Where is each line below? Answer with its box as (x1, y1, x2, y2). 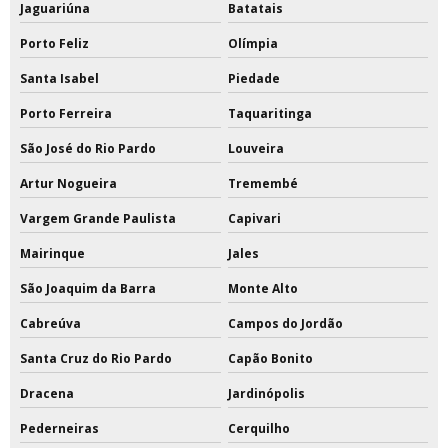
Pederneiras (20, 420, 99, 438)
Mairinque (20, 245, 85, 263)
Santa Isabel (20, 70, 99, 88)
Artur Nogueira (20, 175, 117, 193)
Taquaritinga (227, 105, 312, 123)
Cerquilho (227, 420, 290, 438)
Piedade (227, 70, 280, 88)
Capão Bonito (227, 350, 313, 368)
